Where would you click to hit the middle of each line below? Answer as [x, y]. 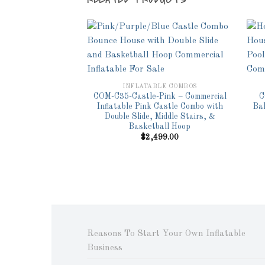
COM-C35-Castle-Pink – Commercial [160, 96]
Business [105, 248]
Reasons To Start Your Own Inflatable [166, 234]
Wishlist [212, 86]
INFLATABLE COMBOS [160, 86]
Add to [212, 78]
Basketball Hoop [160, 127]
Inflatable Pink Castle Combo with [160, 106]
